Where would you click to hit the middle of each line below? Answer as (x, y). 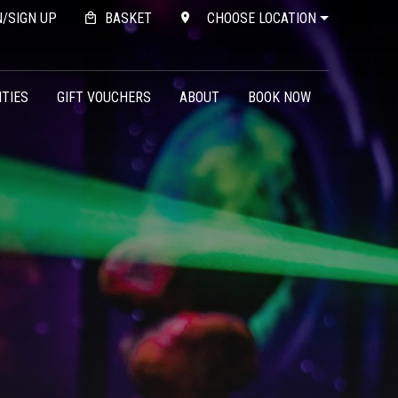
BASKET (128, 18)
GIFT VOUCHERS (103, 97)
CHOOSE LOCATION (262, 18)
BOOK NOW (279, 97)
